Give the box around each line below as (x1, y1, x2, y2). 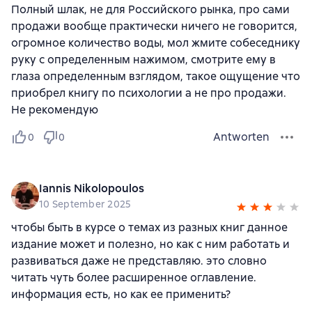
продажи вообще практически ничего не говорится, (11, 19, 297, 33)
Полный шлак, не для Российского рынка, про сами (11, 2, 290, 17)
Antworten (213, 130, 270, 144)
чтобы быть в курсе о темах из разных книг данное (11, 220, 288, 235)
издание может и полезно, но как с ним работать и (11, 237, 290, 251)
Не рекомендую (11, 102, 98, 117)
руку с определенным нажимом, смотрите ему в (11, 52, 276, 67)
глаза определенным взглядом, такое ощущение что (11, 69, 300, 84)
